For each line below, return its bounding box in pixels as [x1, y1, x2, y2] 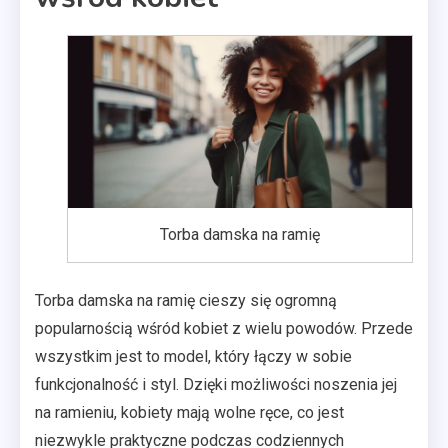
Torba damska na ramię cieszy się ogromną [35, 290, 337, 310]
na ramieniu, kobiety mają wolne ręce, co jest [35, 402, 344, 422]
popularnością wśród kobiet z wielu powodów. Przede [35, 318, 413, 338]
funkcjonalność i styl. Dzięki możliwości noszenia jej [35, 374, 397, 394]
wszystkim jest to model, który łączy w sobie [35, 346, 352, 366]
